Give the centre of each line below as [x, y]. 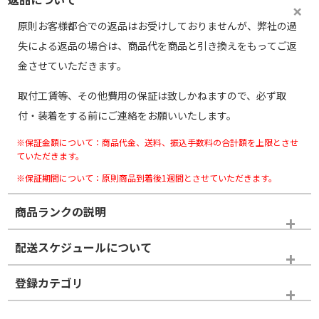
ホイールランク [87, 283]
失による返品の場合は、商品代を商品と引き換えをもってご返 [158, 45]
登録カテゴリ [49, 282]
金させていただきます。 [73, 65]
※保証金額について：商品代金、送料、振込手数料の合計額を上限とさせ [158, 142]
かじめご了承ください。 [159, 245]
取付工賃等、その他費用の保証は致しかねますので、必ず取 [152, 95]
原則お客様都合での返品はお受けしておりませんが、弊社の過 [158, 25]
